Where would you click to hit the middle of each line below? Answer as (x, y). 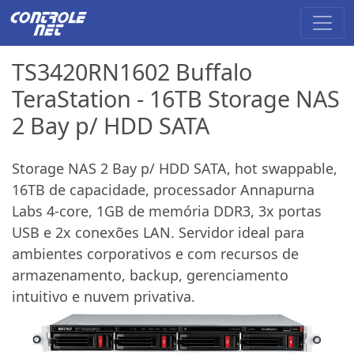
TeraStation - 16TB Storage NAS (176, 98)
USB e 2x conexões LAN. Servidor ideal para (158, 232)
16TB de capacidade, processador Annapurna (163, 189)
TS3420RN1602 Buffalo (132, 71)
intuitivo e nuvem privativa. (104, 296)
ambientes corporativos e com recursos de (155, 253)
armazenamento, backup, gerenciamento (150, 275)
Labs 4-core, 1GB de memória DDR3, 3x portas (167, 211)
